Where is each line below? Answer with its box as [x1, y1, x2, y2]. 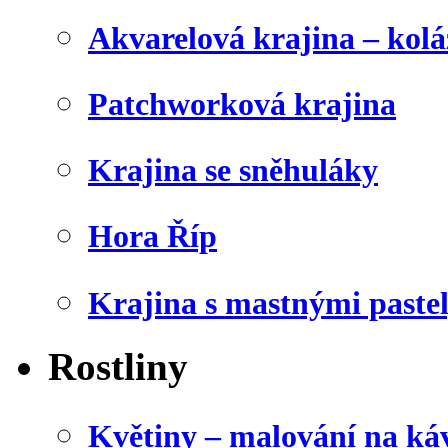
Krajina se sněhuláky [88, 152, 378, 189]
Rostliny [48, 344, 188, 388]
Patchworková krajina [88, 86, 396, 123]
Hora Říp [88, 218, 217, 255]
